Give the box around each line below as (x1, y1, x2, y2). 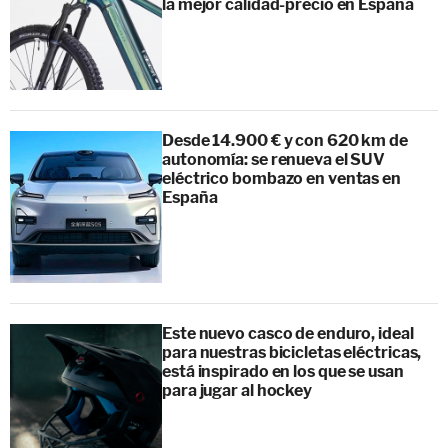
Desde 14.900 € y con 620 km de (162, 130, 408, 150)
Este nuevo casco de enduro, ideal (162, 323, 414, 343)
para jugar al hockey (162, 380, 312, 400)
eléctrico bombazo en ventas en (162, 168, 401, 188)
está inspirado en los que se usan (162, 361, 404, 381)
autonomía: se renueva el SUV (162, 149, 386, 169)
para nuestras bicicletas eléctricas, (162, 342, 422, 362)
